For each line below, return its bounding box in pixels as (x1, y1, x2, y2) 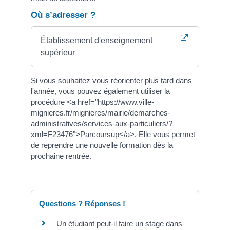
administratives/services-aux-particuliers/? (31, 119, 172, 128)
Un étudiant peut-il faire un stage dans (56, 219, 182, 228)
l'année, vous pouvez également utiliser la (31, 86, 170, 95)
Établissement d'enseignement (41, 35, 153, 45)
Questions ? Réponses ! (39, 199, 125, 208)
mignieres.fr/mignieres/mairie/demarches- (31, 108, 170, 117)
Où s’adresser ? (31, 10, 95, 20)
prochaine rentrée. (31, 151, 91, 160)
